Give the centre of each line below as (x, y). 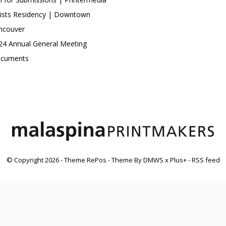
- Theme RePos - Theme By (101, 160)
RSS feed (206, 160)
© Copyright (25, 160)
